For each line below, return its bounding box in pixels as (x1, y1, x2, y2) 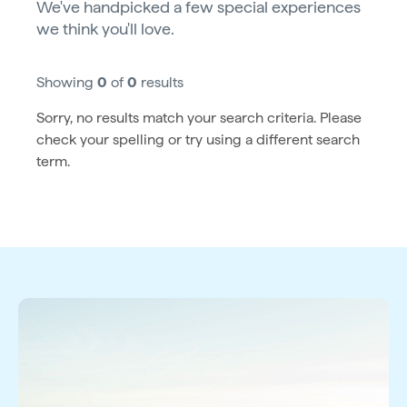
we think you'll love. (36, 18, 174, 38)
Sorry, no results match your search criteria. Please (36, 108, 362, 126)
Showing (36, 73, 97, 91)
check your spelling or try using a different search (36, 130, 360, 148)
